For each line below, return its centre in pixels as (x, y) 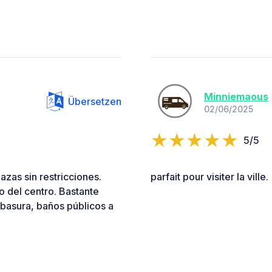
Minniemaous (236, 96)
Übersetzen (95, 102)
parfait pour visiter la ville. (209, 177)
